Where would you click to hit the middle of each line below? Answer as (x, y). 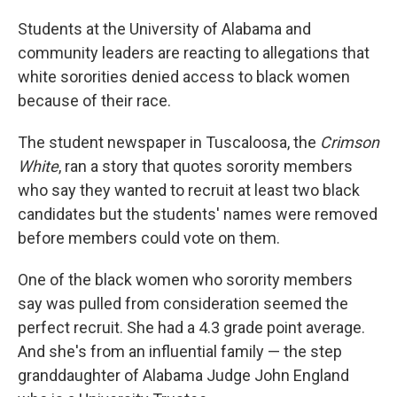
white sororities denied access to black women (184, 77)
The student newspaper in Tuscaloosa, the (169, 142)
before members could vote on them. (149, 238)
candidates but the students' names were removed (198, 214)
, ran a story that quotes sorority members (206, 166)
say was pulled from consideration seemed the (183, 304)
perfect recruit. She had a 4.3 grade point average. (191, 327)
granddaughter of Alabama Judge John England (183, 375)
